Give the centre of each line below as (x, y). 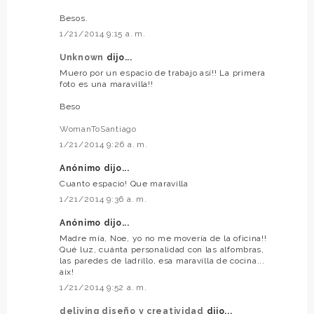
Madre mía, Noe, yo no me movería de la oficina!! (163, 239)
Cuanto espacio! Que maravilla (124, 184)
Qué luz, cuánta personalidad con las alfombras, (162, 250)
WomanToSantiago (98, 129)
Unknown (83, 58)
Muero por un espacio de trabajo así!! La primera (163, 73)
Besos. (74, 19)
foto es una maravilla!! (107, 84)
